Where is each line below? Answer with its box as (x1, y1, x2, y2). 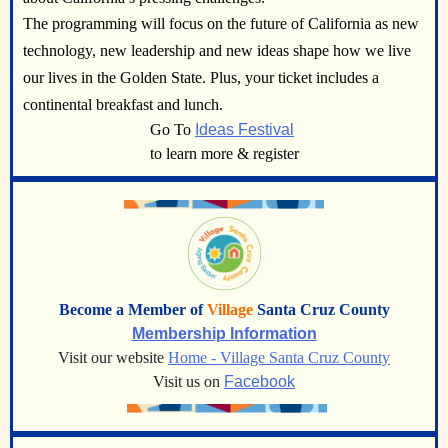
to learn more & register (149, 145, 299, 163)
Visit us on (153, 373, 224, 390)
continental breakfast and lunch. (23, 96, 223, 114)
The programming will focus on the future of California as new (23, 15, 419, 33)
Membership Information (131, 325, 317, 342)
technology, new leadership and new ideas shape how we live (23, 42, 411, 60)
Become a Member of (58, 301, 203, 318)
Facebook (224, 373, 295, 390)
